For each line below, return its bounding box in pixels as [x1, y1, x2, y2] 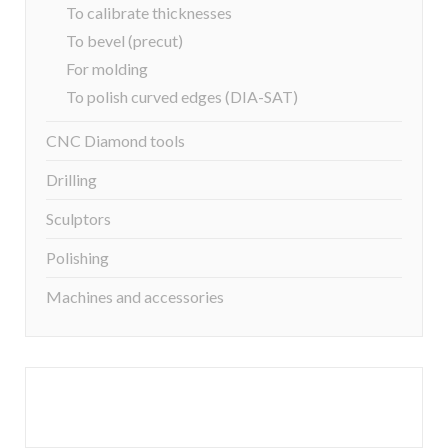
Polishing [46, 248, 109, 267]
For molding [66, 59, 148, 78]
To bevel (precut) [66, 31, 183, 50]
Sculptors [46, 209, 111, 228]
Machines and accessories [46, 287, 224, 306]
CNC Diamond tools [46, 131, 185, 150]
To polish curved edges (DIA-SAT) [66, 87, 298, 106]
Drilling [46, 170, 97, 189]
